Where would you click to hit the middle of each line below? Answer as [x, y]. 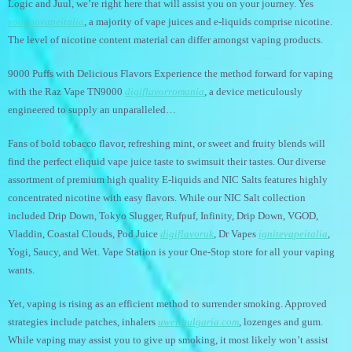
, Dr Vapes [236, 234]
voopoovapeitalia [46, 22]
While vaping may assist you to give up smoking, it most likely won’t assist [168, 340]
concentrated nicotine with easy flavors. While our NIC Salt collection [157, 198]
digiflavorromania [165, 92]
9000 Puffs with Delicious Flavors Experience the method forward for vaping [170, 73]
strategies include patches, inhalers [83, 322]
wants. [21, 270]
